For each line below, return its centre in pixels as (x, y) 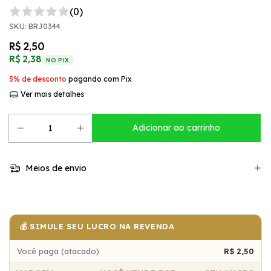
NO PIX (58, 60)
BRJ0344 (44, 26)
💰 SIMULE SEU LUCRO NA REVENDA (97, 226)
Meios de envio (54, 168)
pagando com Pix (99, 79)
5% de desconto (38, 79)
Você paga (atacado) (58, 251)
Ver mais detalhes (51, 94)
